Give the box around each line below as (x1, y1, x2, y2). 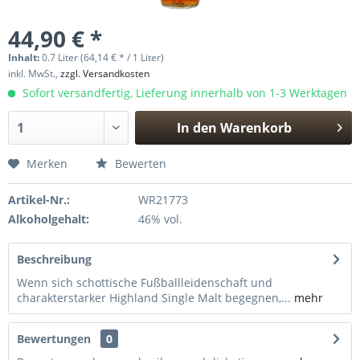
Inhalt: (8, 51, 42, 64)
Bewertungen (17, 331, 91, 346)
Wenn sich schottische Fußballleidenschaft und (17, 275, 272, 290)
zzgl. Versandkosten (60, 67, 149, 80)
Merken (27, 156, 67, 171)
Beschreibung (17, 252, 92, 267)
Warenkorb (219, 119, 292, 137)
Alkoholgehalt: (8, 211, 89, 227)
